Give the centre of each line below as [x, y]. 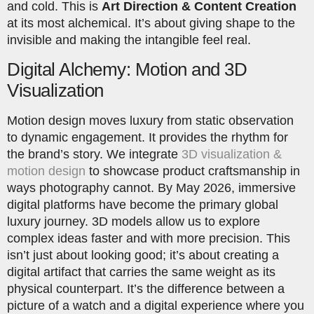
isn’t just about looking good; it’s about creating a [143, 255]
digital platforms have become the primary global [143, 204]
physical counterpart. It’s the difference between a [146, 288]
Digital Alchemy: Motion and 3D [127, 69]
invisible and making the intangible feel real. [129, 40]
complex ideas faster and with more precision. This [149, 238]
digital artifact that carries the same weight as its [141, 272]
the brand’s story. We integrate [94, 154]
